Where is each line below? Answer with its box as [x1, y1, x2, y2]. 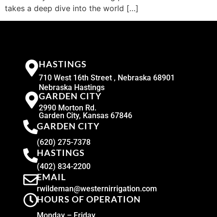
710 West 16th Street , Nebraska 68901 [38, 73, 175, 83]
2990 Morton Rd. [38, 103, 96, 113]
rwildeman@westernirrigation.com [36, 184, 157, 194]
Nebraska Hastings [38, 83, 105, 93]
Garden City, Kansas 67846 [38, 111, 132, 121]
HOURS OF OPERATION [36, 194, 141, 205]
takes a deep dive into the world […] [5, 3, 139, 14]
